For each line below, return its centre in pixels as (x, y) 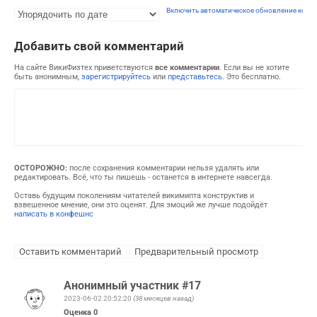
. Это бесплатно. (252, 77)
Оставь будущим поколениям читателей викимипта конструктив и (134, 195)
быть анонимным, (48, 77)
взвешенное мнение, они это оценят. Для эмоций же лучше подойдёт (141, 204)
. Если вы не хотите (254, 68)
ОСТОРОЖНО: (41, 168)
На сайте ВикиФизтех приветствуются (85, 68)
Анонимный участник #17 (132, 285)
